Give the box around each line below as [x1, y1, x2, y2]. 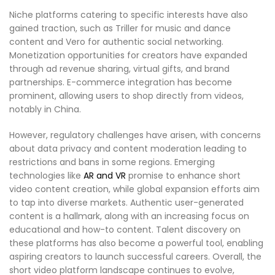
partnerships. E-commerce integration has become [9, 76, 232, 89]
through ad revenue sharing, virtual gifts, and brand [9, 63, 230, 76]
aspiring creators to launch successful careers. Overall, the [9, 250, 261, 263]
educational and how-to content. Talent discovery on [9, 223, 241, 236]
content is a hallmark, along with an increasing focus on [9, 210, 249, 223]
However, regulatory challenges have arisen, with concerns [9, 129, 261, 142]
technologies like [9, 169, 81, 182]
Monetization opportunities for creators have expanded [9, 49, 247, 62]
